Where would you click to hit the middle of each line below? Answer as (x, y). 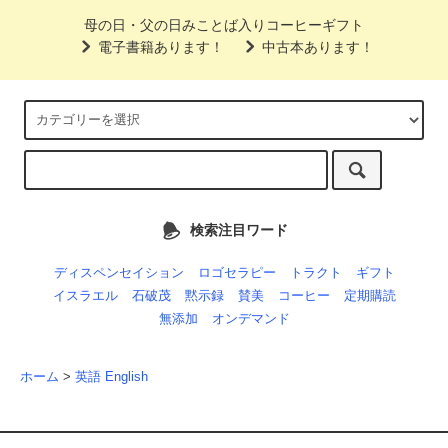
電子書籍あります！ (161, 46)
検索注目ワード (238, 229)
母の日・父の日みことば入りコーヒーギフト (224, 24)
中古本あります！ (318, 46)
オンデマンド (250, 319)
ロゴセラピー (236, 273)
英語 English (111, 377)
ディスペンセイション (118, 273)
